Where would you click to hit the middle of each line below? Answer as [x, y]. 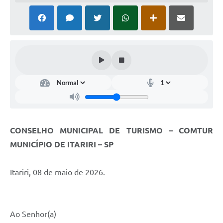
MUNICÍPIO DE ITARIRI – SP [62, 145]
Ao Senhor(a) [33, 214]
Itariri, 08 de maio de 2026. [57, 172]
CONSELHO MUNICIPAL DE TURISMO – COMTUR [111, 131]
